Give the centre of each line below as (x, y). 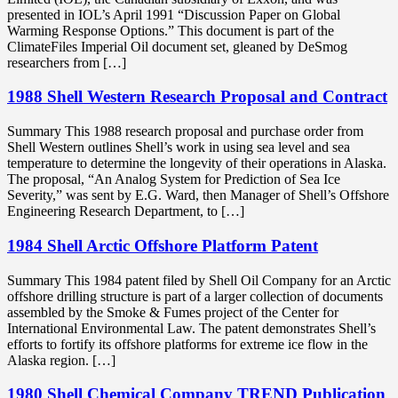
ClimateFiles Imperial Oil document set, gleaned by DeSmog (177, 46)
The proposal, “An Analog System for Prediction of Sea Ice (174, 179)
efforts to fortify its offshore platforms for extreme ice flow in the (187, 344)
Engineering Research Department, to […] (126, 211)
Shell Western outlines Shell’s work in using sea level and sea (179, 147)
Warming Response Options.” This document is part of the (171, 30)
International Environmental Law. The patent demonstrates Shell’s (191, 328)
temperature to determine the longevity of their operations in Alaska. (197, 163)
